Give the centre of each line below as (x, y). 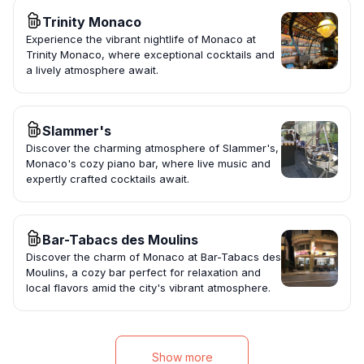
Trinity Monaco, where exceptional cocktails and (150, 55)
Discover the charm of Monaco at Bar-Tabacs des (154, 257)
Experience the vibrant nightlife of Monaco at (141, 39)
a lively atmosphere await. (92, 70)
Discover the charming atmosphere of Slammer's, (152, 148)
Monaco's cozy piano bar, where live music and (148, 164)
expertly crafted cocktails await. (108, 179)
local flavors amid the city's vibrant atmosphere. (148, 288)
